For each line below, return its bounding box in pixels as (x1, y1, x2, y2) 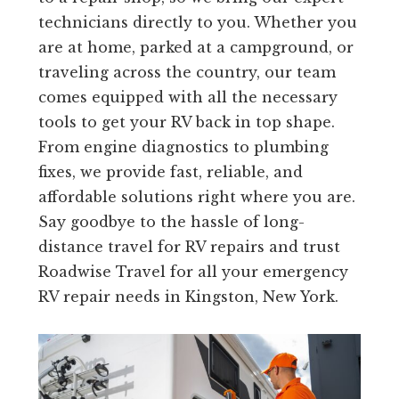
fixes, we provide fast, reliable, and (37, 163, 303, 182)
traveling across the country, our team (37, 63, 336, 82)
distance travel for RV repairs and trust (37, 238, 340, 256)
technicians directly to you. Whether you (37, 13, 357, 32)
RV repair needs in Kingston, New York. (37, 288, 338, 306)
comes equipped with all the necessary (37, 88, 338, 107)
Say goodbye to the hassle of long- (37, 213, 305, 232)
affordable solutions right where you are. (37, 188, 355, 207)
